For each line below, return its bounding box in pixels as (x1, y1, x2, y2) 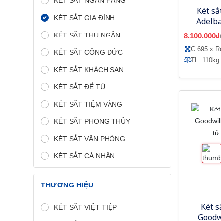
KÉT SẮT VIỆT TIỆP (54, 203, 117, 211)
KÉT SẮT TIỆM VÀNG (54, 100, 122, 108)
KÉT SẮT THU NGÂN (54, 31, 120, 39)
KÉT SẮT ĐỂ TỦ (54, 82, 105, 91)
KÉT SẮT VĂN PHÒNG (54, 134, 125, 143)
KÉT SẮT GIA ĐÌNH (54, 13, 115, 22)
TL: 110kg (191, 56, 219, 64)
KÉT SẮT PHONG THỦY (54, 117, 130, 125)
